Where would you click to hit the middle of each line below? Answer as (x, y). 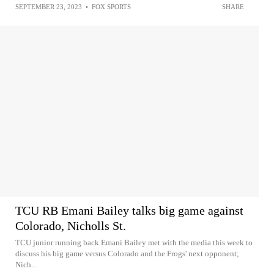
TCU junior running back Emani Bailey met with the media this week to (134, 242)
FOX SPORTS (111, 6)
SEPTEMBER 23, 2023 (49, 6)
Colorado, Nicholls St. (71, 225)
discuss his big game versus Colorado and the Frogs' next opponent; (127, 253)
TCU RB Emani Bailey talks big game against (129, 210)
